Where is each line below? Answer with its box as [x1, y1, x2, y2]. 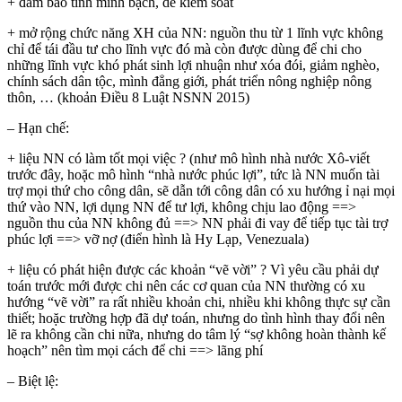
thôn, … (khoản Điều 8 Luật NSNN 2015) [7, 89, 249, 105]
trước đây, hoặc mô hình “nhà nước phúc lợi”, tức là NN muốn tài [7, 166, 380, 182]
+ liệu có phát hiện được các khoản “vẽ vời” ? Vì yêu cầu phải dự [7, 261, 379, 277]
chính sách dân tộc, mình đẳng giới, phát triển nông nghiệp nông [7, 73, 371, 89]
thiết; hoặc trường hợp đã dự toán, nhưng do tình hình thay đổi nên [7, 310, 385, 326]
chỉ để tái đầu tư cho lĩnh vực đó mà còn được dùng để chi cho [7, 40, 362, 57]
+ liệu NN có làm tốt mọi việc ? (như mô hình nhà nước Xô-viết [7, 150, 370, 166]
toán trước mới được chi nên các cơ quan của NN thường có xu [7, 277, 365, 293]
